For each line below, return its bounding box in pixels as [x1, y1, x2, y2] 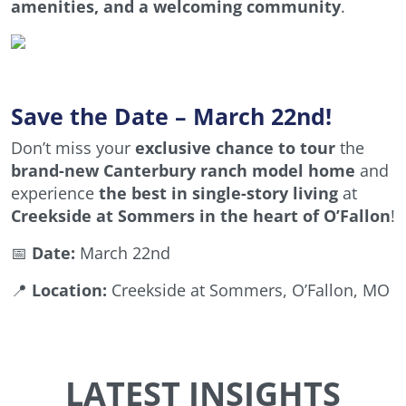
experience [11, 182, 99, 205]
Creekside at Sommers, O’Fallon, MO [107, 279, 390, 302]
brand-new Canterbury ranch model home [11, 159, 355, 182]
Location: [32, 279, 107, 302]
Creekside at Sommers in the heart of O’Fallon [11, 205, 391, 227]
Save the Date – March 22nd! [11, 101, 332, 132]
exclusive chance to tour [135, 137, 335, 159]
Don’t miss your [11, 137, 135, 159]
